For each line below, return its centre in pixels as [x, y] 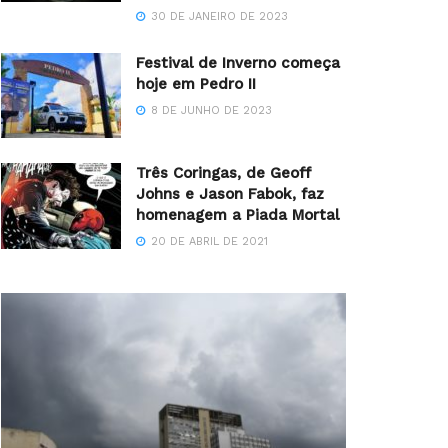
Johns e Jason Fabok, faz [230, 194]
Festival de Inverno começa [238, 62]
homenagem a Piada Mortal [237, 215]
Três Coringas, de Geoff [223, 173]
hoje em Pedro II [196, 83]
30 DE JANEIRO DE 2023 [217, 16]
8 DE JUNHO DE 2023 [209, 110]
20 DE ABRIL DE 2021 [207, 242]
